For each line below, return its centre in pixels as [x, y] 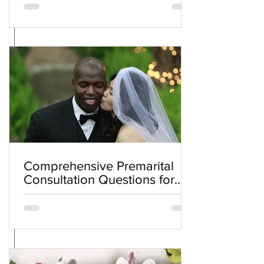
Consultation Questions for [99, 179]
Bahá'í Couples [66, 193]
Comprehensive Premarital [99, 166]
